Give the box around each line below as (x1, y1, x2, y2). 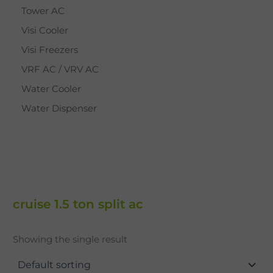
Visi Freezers (21, 44, 78, 56)
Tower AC (21, 5, 65, 17)
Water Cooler (21, 83, 81, 95)
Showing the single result (13, 234, 127, 246)
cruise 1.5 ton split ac (13, 196, 143, 211)
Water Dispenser (21, 103, 97, 115)
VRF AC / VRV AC (21, 64, 99, 76)
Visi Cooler (21, 25, 68, 37)
